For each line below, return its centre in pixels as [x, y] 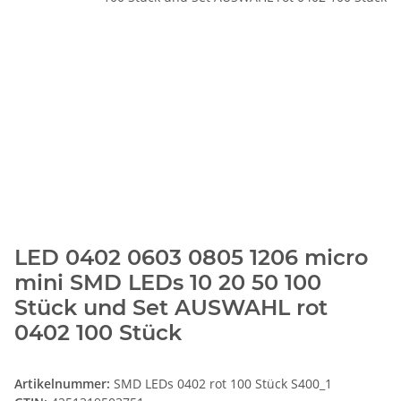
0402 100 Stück [98, 333]
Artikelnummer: [64, 384]
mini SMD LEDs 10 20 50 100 [168, 283]
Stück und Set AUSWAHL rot [171, 308]
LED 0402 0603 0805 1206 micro [191, 258]
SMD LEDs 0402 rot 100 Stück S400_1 [223, 384]
